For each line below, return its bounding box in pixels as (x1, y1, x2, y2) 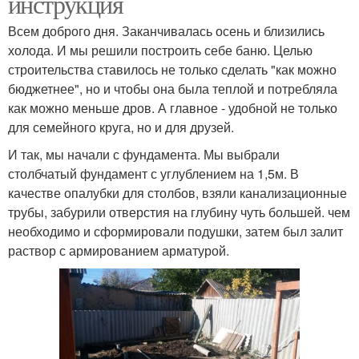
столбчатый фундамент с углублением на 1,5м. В (8, 164, 299, 183)
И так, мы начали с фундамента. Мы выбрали (8, 145, 280, 163)
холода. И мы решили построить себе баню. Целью (8, 41, 313, 59)
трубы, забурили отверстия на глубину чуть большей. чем (8, 203, 350, 221)
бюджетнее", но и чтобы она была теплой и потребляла (8, 79, 337, 98)
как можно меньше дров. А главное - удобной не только (8, 99, 337, 117)
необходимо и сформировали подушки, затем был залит (8, 222, 343, 240)
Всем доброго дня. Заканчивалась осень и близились (8, 22, 325, 40)
